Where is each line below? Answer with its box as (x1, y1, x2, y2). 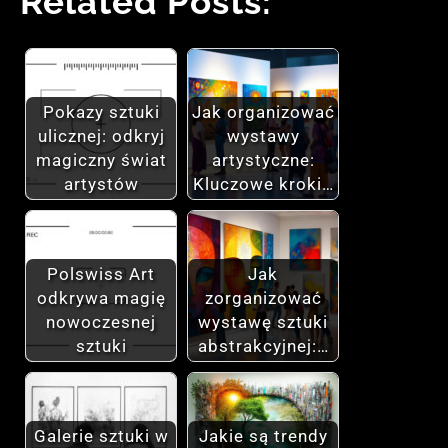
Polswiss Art (47, 264, 155, 285)
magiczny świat (35, 150, 167, 171)
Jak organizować (191, 102, 335, 123)
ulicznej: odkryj (37, 126, 165, 147)
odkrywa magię (36, 288, 166, 309)
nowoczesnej (46, 312, 156, 333)
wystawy (226, 126, 300, 147)
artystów (63, 174, 139, 195)
